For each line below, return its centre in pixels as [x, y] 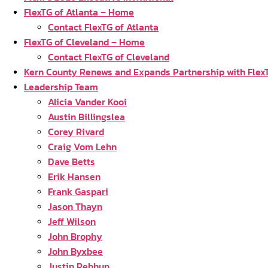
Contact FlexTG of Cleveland [109, 57]
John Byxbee [75, 251]
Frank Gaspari [78, 191]
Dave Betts [71, 162]
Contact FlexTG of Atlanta [103, 27]
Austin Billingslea [86, 117]
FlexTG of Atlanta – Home [79, 12]
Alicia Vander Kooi [87, 102]
